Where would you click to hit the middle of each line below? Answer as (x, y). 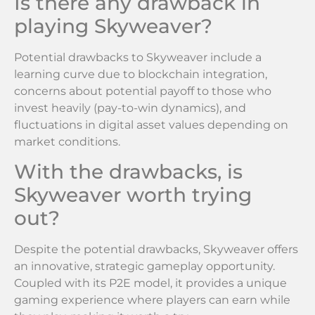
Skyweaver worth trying (133, 195)
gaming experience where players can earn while (152, 300)
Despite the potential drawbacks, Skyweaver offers (156, 250)
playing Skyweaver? (113, 26)
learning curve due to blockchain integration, (141, 74)
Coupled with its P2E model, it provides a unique (150, 283)
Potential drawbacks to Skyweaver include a (138, 57)
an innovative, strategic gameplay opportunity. (144, 266)
